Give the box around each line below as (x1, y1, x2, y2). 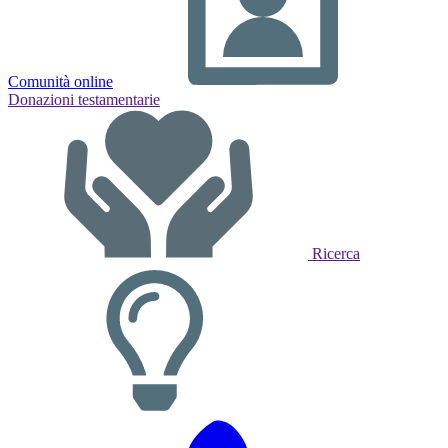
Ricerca (312, 245, 360, 262)
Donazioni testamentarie (8, 91, 160, 108)
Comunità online (8, 73, 113, 90)
